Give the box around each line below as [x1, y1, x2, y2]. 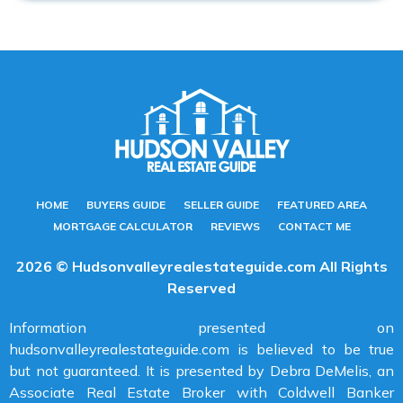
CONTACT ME [277, 219, 351, 234]
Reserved [167, 279, 236, 298]
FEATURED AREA [277, 198, 367, 212]
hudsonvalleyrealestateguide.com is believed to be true [9, 340, 394, 359]
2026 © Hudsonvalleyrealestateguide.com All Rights [15, 257, 388, 276]
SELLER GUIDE [184, 198, 259, 212]
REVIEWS [210, 219, 260, 234]
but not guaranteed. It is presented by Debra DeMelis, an [9, 362, 394, 381]
